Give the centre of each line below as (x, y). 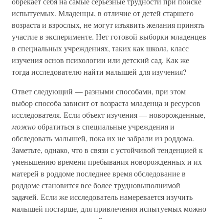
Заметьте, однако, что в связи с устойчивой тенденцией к (107, 150)
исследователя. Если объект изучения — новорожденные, (109, 115)
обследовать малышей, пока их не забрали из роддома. (103, 138)
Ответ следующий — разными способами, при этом (99, 91)
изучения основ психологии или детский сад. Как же (100, 60)
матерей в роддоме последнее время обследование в (99, 173)
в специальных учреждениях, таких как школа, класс (100, 48)
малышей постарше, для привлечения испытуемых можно (109, 208)
